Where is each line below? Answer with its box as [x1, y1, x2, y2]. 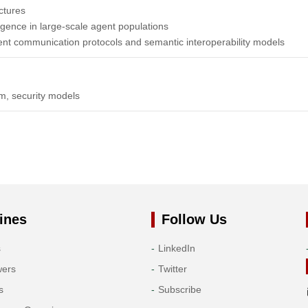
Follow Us [161, 212, 227, 228]
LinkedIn [157, 243, 195, 254]
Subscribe [157, 284, 201, 296]
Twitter [157, 263, 187, 275]
